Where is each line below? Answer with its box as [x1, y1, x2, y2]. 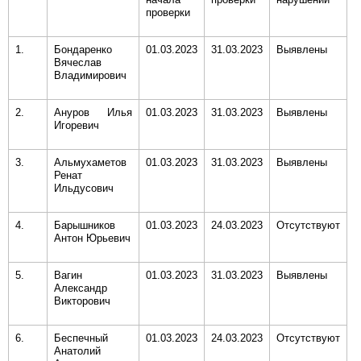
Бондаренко [54, 44, 112, 56]
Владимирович [54, 69, 127, 81]
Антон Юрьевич [54, 232, 131, 244]
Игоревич [54, 119, 99, 131]
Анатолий [54, 345, 101, 357]
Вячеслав [54, 56, 102, 68]
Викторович [54, 295, 110, 307]
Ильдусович [54, 182, 114, 194]
